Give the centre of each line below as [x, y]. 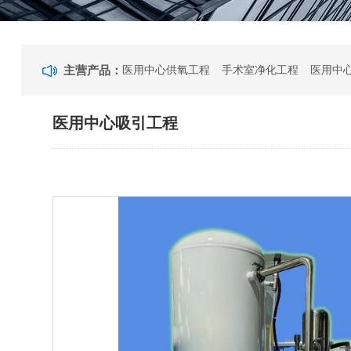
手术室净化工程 [261, 70]
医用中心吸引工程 [116, 123]
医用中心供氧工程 [166, 70]
